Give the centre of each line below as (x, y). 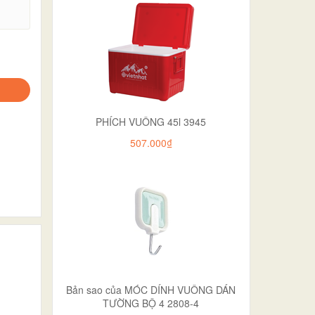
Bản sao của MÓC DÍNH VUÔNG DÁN (151, 289)
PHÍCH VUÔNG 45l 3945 (151, 121)
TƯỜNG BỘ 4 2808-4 (151, 303)
